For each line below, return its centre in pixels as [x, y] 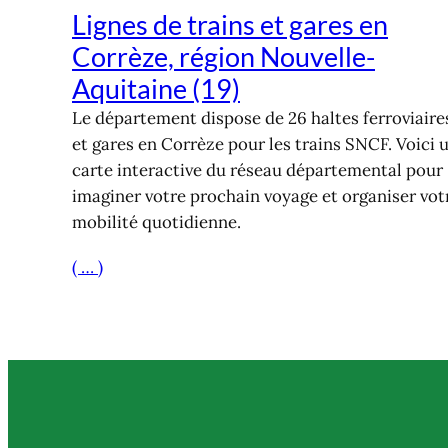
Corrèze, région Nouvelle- [223, 57]
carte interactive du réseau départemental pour [257, 170]
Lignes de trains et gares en [230, 25]
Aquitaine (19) [156, 89]
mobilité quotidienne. [156, 222]
